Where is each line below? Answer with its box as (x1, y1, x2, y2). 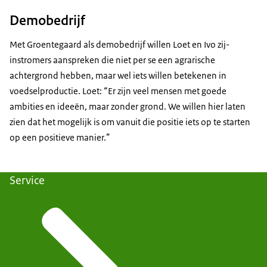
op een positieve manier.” (10, 132, 110, 144)
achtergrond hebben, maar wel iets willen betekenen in (10, 70, 226, 82)
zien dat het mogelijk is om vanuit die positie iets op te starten (10, 116, 250, 128)
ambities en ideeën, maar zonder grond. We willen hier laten (10, 101, 246, 113)
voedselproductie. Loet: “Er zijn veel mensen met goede (10, 85, 226, 97)
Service (10, 173, 45, 188)
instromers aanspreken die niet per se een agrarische (10, 54, 215, 66)
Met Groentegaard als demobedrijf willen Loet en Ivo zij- (10, 39, 229, 51)
